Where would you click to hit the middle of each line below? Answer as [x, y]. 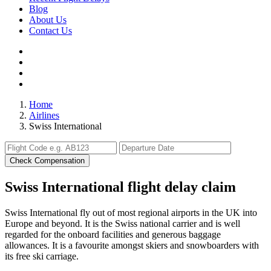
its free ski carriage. [42, 256]
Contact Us [51, 31]
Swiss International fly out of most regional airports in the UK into [131, 212]
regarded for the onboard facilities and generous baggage [113, 234]
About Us [48, 20]
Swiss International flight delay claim [120, 187]
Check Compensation [47, 161]
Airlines [44, 115]
